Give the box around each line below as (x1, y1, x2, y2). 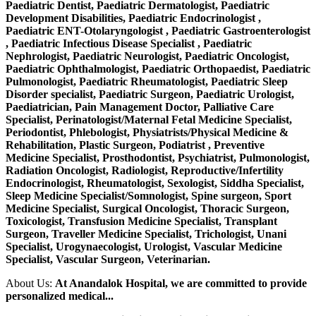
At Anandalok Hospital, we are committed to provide (55, 277, 307, 290)
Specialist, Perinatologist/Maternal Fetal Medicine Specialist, (6, 114, 292, 126)
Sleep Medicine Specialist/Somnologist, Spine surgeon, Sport (6, 190, 291, 202)
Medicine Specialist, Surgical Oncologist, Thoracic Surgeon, (6, 202, 289, 215)
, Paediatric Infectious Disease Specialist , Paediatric (6, 37, 252, 50)
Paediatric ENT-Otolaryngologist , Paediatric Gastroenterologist (6, 25, 310, 37)
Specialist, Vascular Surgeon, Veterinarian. (6, 253, 210, 266)
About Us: (6, 277, 55, 290)
